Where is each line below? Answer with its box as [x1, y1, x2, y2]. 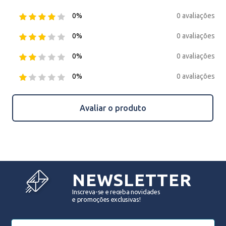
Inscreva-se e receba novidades [72, 188, 160, 195]
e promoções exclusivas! [72, 196, 141, 203]
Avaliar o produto [79, 103, 146, 112]
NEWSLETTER [72, 170, 192, 189]
